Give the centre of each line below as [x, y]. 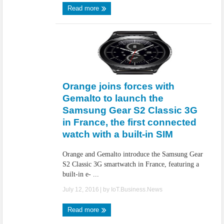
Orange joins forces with [119, 86]
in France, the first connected [130, 122]
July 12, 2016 [81, 189]
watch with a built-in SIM [118, 134]
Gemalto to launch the [113, 98]
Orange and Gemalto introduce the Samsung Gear [133, 154]
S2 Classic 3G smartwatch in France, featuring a [131, 164]
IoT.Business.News [137, 189]
